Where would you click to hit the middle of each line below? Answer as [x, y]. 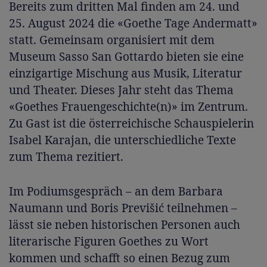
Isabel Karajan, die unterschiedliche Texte [122, 140]
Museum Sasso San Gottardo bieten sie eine [126, 57]
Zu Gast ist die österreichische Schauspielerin [131, 123]
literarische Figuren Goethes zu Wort [109, 241]
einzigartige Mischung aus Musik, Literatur [125, 73]
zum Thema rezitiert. [66, 157]
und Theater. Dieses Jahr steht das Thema [121, 90]
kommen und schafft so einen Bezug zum [119, 258]
